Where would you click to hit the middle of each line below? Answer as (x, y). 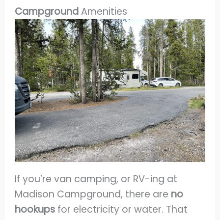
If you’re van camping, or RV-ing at (96, 179)
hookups (36, 210)
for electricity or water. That (123, 210)
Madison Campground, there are (93, 194)
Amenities (104, 12)
